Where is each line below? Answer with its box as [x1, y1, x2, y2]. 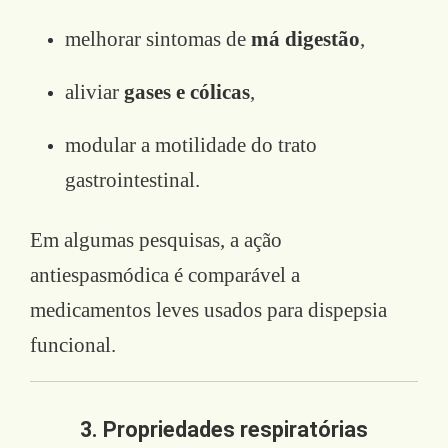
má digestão [251, 26, 360, 51]
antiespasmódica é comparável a [30, 262, 300, 287]
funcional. [30, 332, 116, 357]
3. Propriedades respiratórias [80, 416, 368, 442]
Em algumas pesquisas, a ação [30, 227, 282, 252]
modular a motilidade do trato [65, 132, 317, 157]
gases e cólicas [124, 79, 250, 104]
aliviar [65, 79, 124, 104]
